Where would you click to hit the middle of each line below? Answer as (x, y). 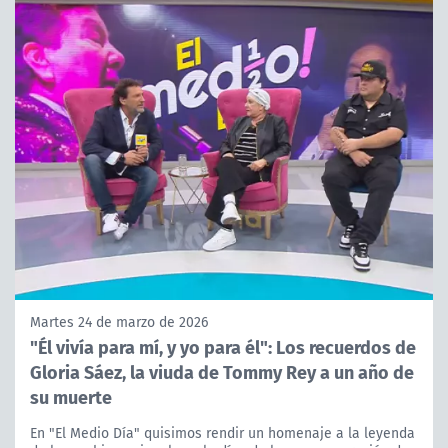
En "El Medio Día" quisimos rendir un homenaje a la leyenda (222, 433)
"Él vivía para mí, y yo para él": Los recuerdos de (223, 347)
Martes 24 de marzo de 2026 (119, 322)
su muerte (71, 397)
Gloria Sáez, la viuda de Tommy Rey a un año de (222, 372)
